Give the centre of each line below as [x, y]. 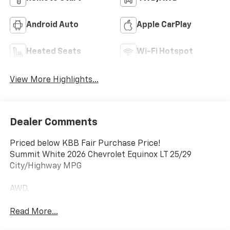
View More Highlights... [54, 80]
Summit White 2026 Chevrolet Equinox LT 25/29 [100, 155]
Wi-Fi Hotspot [165, 52]
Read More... [34, 212]
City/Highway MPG [45, 166]
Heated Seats [53, 52]
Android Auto [52, 25]
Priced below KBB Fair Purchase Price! [85, 143]
